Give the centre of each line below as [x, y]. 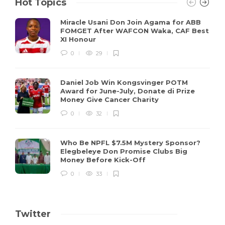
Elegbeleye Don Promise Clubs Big [124, 151]
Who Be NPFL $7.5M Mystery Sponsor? [130, 142]
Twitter [33, 214]
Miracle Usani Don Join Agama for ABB [131, 22]
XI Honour [79, 39]
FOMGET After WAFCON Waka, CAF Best [135, 30]
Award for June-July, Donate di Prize [128, 91]
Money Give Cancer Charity [110, 99]
